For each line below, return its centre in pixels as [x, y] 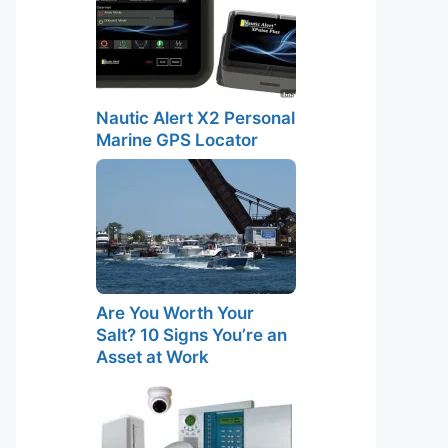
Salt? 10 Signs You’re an [191, 335]
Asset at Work [152, 357]
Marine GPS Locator [177, 139]
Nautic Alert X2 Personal [195, 117]
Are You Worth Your [175, 313]
